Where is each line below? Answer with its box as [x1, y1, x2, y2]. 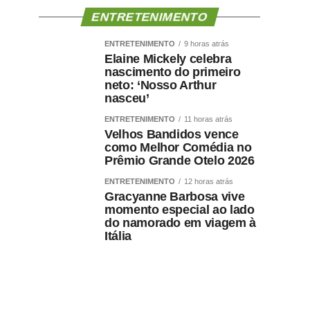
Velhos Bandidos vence [104, 127, 239, 141]
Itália [104, 229, 131, 243]
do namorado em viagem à [104, 216, 256, 230]
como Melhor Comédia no [104, 140, 252, 154]
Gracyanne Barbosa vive [104, 190, 245, 203]
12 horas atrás [184, 177, 233, 185]
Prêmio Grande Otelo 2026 [104, 154, 255, 167]
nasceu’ [104, 91, 149, 105]
